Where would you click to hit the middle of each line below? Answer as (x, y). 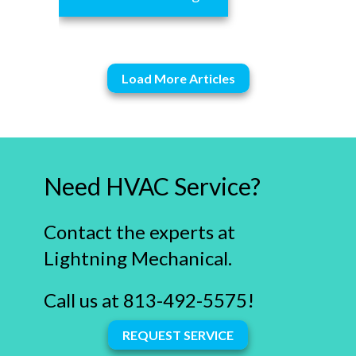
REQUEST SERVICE (178, 335)
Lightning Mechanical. (137, 258)
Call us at (83, 300)
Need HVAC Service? (152, 186)
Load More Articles (178, 78)
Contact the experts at (139, 232)
